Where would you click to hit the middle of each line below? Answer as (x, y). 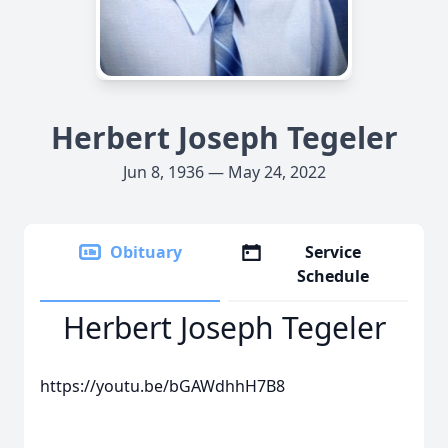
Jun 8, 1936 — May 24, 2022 (224, 172)
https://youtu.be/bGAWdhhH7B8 (162, 386)
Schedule (333, 276)
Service (333, 252)
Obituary (146, 252)
